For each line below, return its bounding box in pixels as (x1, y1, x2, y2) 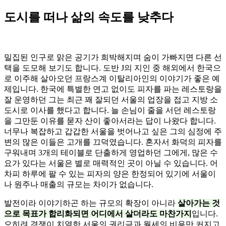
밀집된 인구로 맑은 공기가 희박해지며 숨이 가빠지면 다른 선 (4, 53, 222, 62)
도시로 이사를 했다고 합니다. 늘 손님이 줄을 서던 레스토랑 (4, 106, 216, 115)
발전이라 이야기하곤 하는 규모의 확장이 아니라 (4, 199, 178, 208)
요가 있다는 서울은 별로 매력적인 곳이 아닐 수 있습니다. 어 (4, 159, 218, 168)
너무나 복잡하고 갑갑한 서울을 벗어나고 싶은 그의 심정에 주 (4, 127, 222, 136)
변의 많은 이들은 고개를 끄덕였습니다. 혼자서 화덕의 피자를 (4, 138, 222, 147)
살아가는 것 (178, 199, 220, 208)
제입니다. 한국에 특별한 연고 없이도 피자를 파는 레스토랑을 (4, 85, 222, 94)
